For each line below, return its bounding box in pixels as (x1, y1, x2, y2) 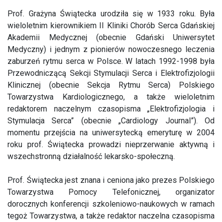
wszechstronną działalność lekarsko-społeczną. (7, 152, 175, 161)
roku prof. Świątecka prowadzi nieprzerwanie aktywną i (7, 140, 215, 149)
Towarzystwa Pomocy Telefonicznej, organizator (7, 187, 215, 197)
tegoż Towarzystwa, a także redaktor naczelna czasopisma (7, 211, 215, 221)
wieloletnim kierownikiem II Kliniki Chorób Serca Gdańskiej (7, 21, 215, 30)
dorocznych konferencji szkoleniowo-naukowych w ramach (7, 199, 215, 209)
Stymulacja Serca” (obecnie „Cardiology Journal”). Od (7, 116, 215, 125)
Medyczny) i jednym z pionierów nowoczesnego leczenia (7, 45, 215, 54)
